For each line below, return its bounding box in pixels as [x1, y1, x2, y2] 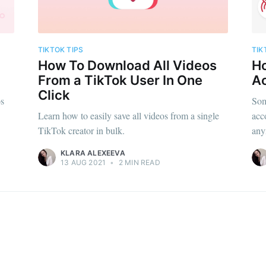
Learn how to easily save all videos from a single [38, 109, 219, 122]
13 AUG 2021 [61, 158, 106, 167]
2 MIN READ [116, 158, 160, 167]
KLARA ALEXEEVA [61, 148, 125, 158]
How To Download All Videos [38, 58, 217, 74]
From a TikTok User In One [38, 72, 202, 88]
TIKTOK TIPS [38, 45, 84, 54]
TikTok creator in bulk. [38, 124, 125, 137]
